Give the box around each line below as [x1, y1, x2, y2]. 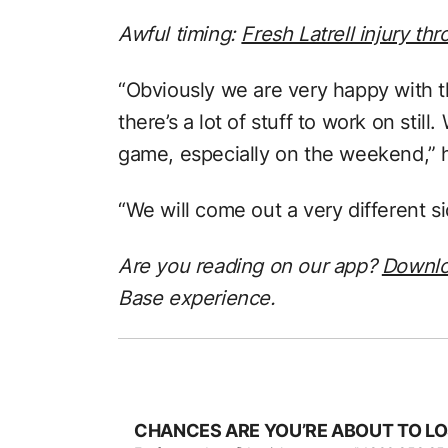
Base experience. [118, 286, 276, 311]
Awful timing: [118, 22, 242, 47]
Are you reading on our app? [118, 254, 382, 279]
